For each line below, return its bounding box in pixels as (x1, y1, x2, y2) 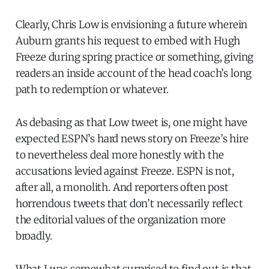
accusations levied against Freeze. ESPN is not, (15, 165, 234, 178)
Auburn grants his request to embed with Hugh (15, 34, 241, 48)
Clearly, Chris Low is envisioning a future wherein (15, 18, 248, 32)
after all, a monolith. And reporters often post (15, 181, 229, 195)
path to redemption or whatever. (15, 83, 169, 97)
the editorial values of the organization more (15, 213, 226, 227)
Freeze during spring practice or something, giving (15, 50, 254, 64)
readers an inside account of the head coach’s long (15, 67, 252, 80)
